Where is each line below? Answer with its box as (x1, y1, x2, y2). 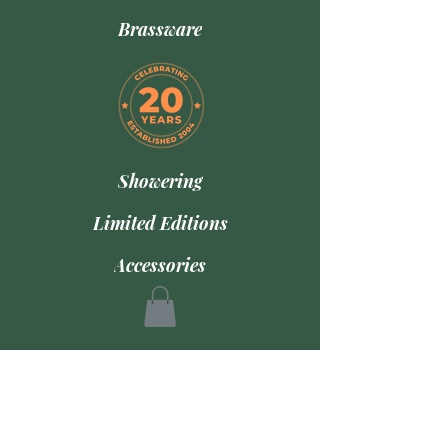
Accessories (114, 253, 206, 277)
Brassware (118, 17, 202, 41)
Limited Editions (92, 211, 228, 235)
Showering (117, 169, 203, 193)
